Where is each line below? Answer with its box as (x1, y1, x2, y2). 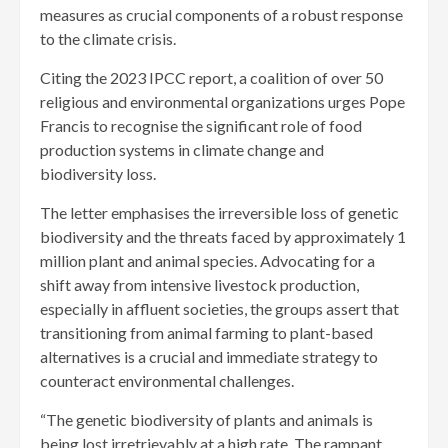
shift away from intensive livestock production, (40, 275, 359, 295)
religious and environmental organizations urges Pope (40, 92, 405, 112)
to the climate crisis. (40, 29, 176, 49)
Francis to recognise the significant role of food (40, 116, 362, 136)
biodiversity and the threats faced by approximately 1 (40, 227, 406, 247)
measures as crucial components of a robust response (40, 5, 403, 25)
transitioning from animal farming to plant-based (40, 323, 373, 343)
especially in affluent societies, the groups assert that (40, 299, 399, 319)
